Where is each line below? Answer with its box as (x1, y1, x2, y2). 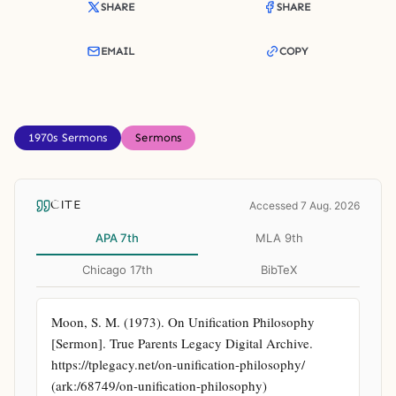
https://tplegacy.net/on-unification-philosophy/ (51, 354, 305, 373)
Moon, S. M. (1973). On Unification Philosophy (51, 312, 315, 331)
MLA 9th (255, 230, 303, 245)
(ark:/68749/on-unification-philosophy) (51, 376, 267, 394)
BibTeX (261, 262, 297, 277)
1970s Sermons (28, 131, 108, 144)
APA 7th (95, 230, 139, 245)
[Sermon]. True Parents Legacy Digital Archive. (51, 333, 313, 352)
